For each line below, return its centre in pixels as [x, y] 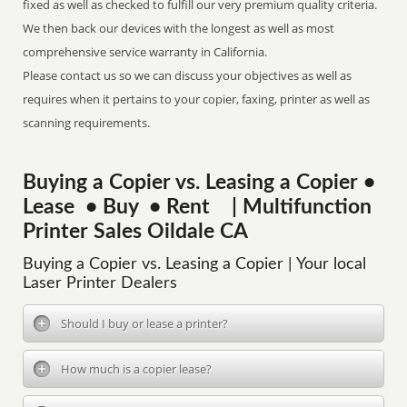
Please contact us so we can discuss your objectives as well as [188, 75]
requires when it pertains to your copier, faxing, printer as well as [197, 99]
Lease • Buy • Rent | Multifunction [198, 207]
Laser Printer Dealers [100, 283]
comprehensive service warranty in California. [145, 52]
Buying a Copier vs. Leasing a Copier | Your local [195, 264]
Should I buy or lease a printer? [145, 323]
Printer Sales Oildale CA [136, 232]
